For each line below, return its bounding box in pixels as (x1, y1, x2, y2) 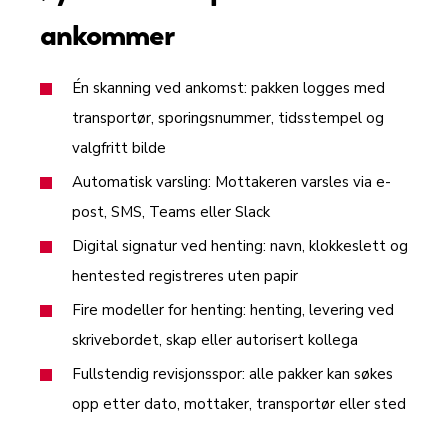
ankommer (40, 15, 174, 54)
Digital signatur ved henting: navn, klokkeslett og (72, 235, 408, 256)
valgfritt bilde (72, 137, 166, 158)
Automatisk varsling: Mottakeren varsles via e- (72, 171, 391, 192)
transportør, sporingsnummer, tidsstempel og (72, 107, 384, 128)
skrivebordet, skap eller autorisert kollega (72, 329, 358, 350)
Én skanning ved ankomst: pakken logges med (72, 77, 385, 98)
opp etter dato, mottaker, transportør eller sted (72, 393, 406, 414)
